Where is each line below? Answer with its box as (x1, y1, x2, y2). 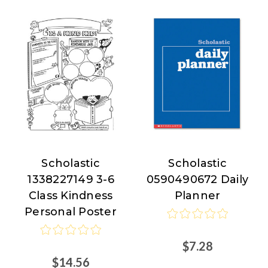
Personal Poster (25, 205, 117, 218)
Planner (174, 188, 221, 202)
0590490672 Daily (147, 172, 248, 186)
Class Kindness (28, 188, 113, 202)
